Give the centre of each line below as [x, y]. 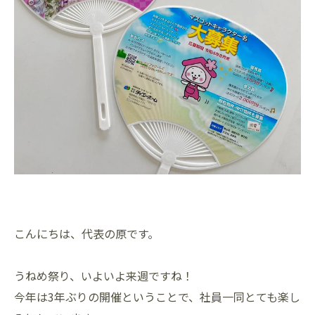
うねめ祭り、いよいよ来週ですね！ [104, 276]
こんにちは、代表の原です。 [86, 233]
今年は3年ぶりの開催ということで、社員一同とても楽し [157, 297]
